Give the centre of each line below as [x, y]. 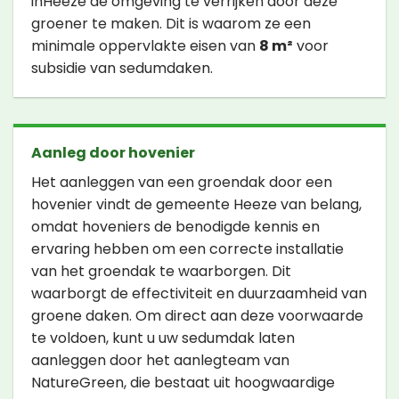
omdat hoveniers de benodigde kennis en [175, 227]
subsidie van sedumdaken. [122, 69]
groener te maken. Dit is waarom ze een [171, 24]
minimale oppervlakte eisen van [145, 46]
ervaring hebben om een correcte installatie [187, 249]
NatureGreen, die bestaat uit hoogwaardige [183, 383]
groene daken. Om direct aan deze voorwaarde [197, 316]
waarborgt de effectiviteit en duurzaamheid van [199, 294]
